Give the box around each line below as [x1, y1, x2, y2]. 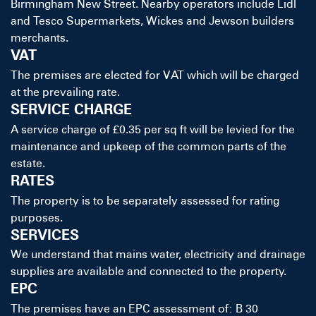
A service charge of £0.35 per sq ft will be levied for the [11, 122, 295, 136]
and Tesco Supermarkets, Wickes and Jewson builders [11, 14, 294, 28]
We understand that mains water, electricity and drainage [11, 248, 305, 262]
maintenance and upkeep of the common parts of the [11, 139, 286, 153]
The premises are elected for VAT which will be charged [11, 68, 299, 82]
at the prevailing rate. [11, 85, 120, 99]
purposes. [11, 210, 63, 224]
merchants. [11, 31, 68, 45]
